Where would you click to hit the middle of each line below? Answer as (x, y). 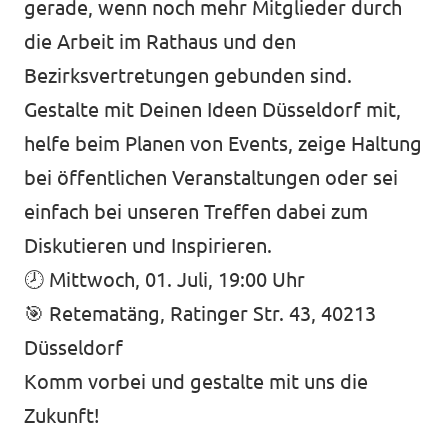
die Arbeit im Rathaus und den (160, 41)
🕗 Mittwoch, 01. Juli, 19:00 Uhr (164, 279)
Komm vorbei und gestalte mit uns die (196, 381)
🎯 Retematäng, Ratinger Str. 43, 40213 (200, 313)
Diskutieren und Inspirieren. (148, 245)
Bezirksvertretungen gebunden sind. (188, 75)
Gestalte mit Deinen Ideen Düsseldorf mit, (212, 109)
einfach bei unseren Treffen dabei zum (196, 211)
